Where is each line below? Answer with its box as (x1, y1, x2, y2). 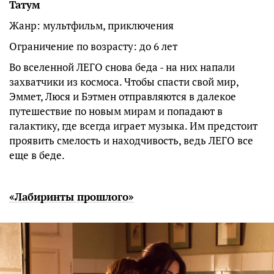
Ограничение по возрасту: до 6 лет (9, 39, 177, 54)
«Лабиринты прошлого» (9, 190, 134, 204)
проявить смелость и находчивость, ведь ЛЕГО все (9, 133, 253, 148)
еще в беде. (9, 148, 65, 163)
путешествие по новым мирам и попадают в (9, 104, 223, 119)
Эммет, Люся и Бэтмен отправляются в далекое (9, 89, 236, 104)
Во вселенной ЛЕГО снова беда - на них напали (9, 60, 235, 75)
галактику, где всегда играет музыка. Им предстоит (9, 119, 257, 133)
